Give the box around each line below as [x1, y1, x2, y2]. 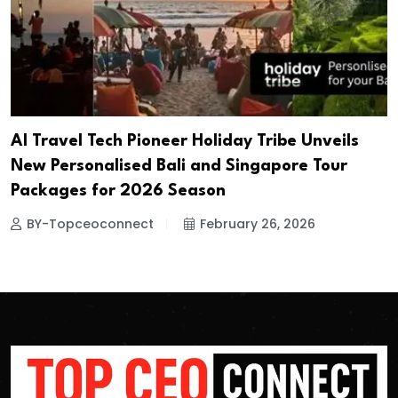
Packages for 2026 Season [11, 183, 226, 200]
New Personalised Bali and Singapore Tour [11, 158, 347, 175]
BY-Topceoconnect [27, 215, 154, 234]
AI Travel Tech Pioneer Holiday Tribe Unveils [11, 133, 359, 150]
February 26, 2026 [200, 215, 315, 234]
